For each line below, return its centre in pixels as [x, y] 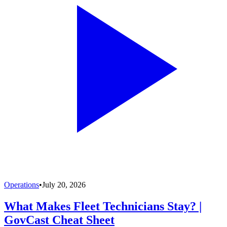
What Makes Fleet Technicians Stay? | [103, 206]
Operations [22, 184]
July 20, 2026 [64, 184]
